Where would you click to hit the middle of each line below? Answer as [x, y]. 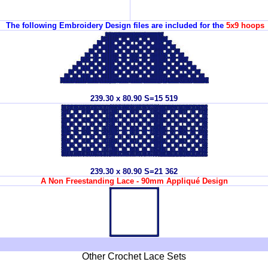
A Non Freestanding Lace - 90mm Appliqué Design [134, 181]
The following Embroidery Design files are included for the [115, 25]
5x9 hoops [245, 25]
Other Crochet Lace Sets [134, 256]
